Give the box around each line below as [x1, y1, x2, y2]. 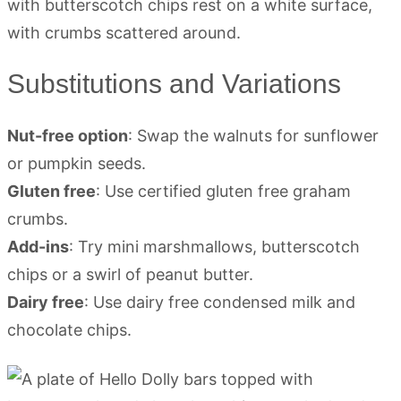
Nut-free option [7, 126, 128, 145]
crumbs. [7, 209, 68, 228]
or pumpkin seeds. [7, 154, 146, 173]
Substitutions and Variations [7, 69, 341, 98]
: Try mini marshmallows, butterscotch [69, 237, 360, 256]
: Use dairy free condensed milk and [84, 293, 355, 311]
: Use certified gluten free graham [96, 182, 351, 200]
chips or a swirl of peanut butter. [7, 265, 253, 284]
